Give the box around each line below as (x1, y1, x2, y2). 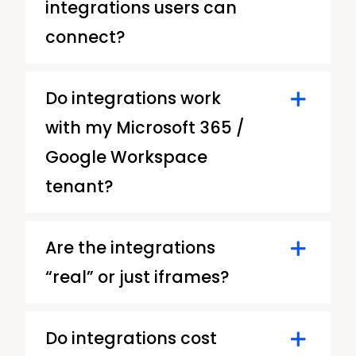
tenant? (44, 174, 113, 198)
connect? (44, 25, 125, 48)
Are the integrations (44, 235, 215, 259)
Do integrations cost (44, 326, 217, 350)
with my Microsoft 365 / (44, 115, 245, 139)
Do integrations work (44, 86, 221, 110)
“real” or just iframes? (44, 265, 229, 288)
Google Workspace (44, 145, 207, 168)
